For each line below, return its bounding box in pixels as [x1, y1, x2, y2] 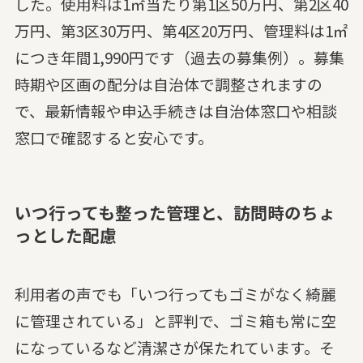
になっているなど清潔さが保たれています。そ [14, 335, 335, 358]
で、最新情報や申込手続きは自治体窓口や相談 [14, 100, 337, 122]
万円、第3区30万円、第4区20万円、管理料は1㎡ [14, 19, 348, 42]
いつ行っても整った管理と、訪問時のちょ [14, 200, 335, 225]
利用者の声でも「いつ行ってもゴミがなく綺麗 [14, 282, 336, 305]
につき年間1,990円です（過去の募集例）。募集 [14, 46, 344, 69]
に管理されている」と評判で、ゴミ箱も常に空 [14, 309, 336, 331]
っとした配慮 [14, 223, 117, 248]
